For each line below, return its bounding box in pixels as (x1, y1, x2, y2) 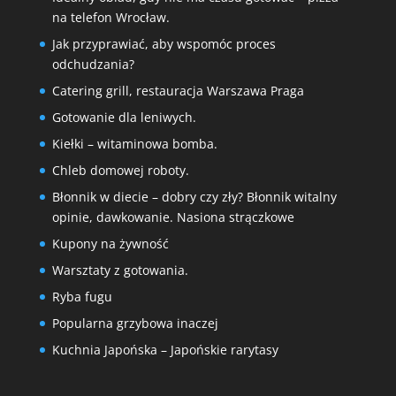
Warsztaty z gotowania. (51, 261, 188, 278)
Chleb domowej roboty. (51, 161, 189, 179)
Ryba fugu (51, 287, 112, 305)
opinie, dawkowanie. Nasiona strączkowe (51, 208, 294, 225)
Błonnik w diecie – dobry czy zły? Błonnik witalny (51, 187, 337, 205)
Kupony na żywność (51, 234, 169, 252)
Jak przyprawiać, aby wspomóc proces (51, 34, 276, 52)
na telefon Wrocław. (51, 8, 170, 26)
